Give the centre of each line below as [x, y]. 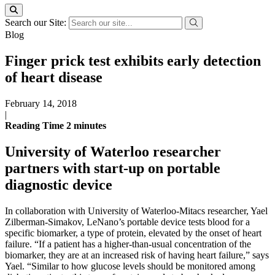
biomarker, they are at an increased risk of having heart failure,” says [137, 255]
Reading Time [36, 125]
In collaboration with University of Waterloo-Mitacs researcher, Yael [136, 211]
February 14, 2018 [41, 103]
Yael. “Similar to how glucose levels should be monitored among [130, 266]
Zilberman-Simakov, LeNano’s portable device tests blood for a [127, 222]
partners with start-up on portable [113, 168]
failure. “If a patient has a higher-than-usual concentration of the [128, 244]
